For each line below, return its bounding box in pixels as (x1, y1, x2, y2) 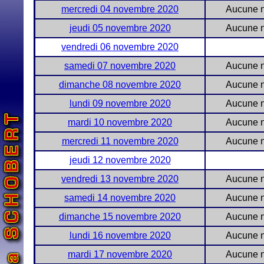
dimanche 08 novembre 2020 (59, 80, 181, 90)
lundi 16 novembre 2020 (69, 230, 171, 240)
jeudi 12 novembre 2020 (69, 155, 171, 165)
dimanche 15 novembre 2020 (59, 212, 181, 222)
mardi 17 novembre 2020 (68, 249, 172, 259)
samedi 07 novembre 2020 (64, 61, 176, 71)
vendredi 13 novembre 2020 (61, 174, 179, 184)
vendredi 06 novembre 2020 (61, 42, 179, 52)
